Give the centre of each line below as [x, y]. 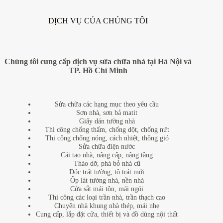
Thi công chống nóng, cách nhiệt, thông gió [107, 138]
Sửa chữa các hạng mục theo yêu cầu [107, 104]
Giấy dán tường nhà [107, 121]
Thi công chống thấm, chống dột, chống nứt [107, 130]
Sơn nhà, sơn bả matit [107, 113]
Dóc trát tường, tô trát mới [107, 172]
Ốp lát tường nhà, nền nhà [107, 180]
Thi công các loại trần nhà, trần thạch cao [107, 197]
